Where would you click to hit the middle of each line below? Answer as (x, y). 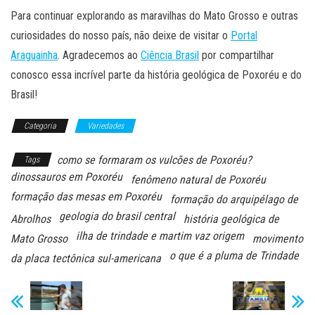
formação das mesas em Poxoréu (86, 196)
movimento (278, 238)
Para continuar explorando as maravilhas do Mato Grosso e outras (154, 15)
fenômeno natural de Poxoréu (198, 179)
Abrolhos (31, 219)
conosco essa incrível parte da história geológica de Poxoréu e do (156, 75)
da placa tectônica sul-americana (86, 258)
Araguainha (34, 55)
